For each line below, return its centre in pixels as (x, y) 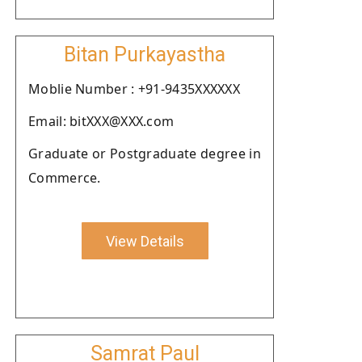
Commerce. (65, 178)
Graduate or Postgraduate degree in (145, 154)
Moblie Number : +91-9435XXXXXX (134, 89)
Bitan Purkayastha (145, 55)
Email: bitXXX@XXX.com (101, 121)
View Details (145, 241)
